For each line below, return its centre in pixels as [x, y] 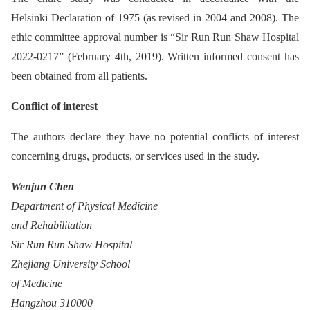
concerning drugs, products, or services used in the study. [135, 156]
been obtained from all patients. [79, 75]
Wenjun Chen [43, 186]
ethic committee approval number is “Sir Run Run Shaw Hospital [155, 37]
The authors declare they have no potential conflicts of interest [155, 136]
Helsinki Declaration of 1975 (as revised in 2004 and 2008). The [155, 17]
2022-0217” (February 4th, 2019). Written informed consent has [155, 56]
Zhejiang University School [71, 264]
